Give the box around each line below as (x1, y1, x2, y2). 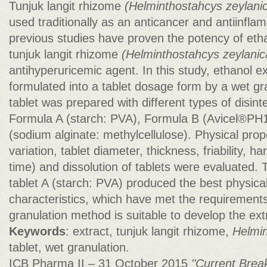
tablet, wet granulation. (9, 241, 129, 254)
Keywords (9, 225, 66, 238)
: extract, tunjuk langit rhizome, (66, 225, 232, 238)
